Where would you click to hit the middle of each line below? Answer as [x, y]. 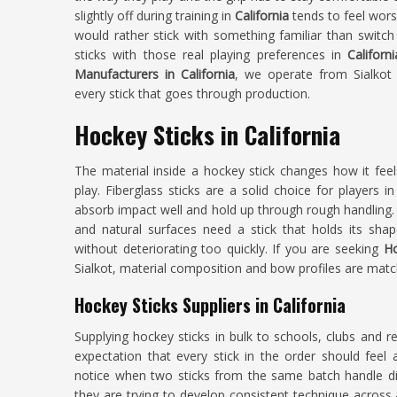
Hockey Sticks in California [207, 135]
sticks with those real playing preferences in [211, 54]
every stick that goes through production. [192, 93]
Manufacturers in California [155, 74]
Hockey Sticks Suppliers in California [210, 305]
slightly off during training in [155, 16]
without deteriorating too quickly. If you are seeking [229, 249]
